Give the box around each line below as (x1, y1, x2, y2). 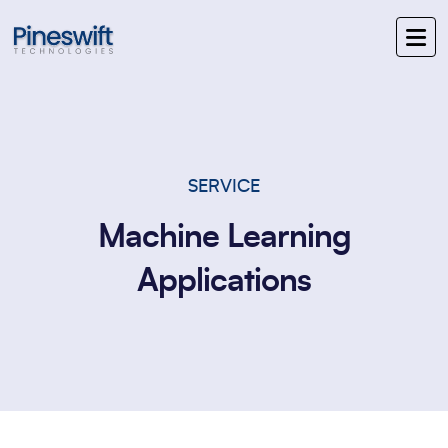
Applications (137, 265, 311, 297)
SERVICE (188, 178, 260, 196)
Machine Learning (97, 221, 351, 253)
